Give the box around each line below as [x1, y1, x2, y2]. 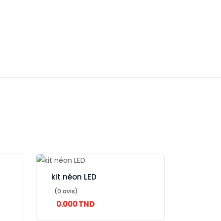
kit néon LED [51, 172, 97, 183]
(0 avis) [54, 187, 78, 196]
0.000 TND [56, 199, 95, 210]
